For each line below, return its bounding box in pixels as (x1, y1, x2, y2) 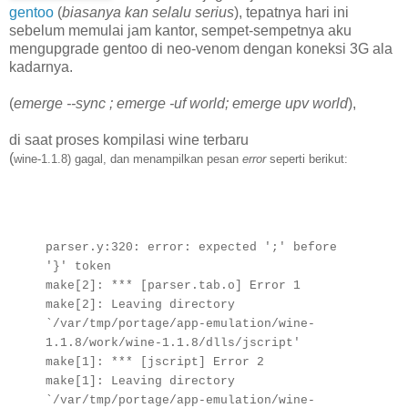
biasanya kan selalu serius (62, 4, 234, 20)
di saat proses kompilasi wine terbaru (9, 131, 249, 148)
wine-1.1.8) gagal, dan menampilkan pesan (14, 151, 242, 166)
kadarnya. (9, 58, 73, 75)
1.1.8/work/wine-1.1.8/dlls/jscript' (46, 335, 301, 350)
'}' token (46, 259, 111, 273)
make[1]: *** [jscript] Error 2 (46, 354, 264, 369)
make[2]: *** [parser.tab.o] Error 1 (46, 278, 301, 292)
